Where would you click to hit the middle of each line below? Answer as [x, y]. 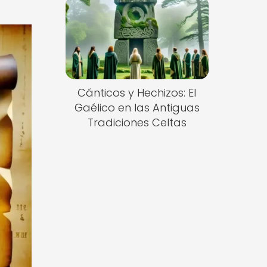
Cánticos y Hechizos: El [137, 93]
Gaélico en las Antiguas [137, 108]
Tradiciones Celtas [137, 123]
